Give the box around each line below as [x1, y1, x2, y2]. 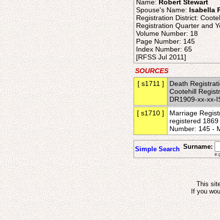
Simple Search [135, 145, 180, 153]
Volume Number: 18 [136, 29, 198, 37]
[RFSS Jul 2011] [136, 53, 186, 61]
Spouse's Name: [136, 6, 189, 14]
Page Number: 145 [136, 37, 195, 45]
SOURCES [135, 67, 168, 75]
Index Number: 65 [136, 45, 192, 53]
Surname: [183, 143, 213, 150]
